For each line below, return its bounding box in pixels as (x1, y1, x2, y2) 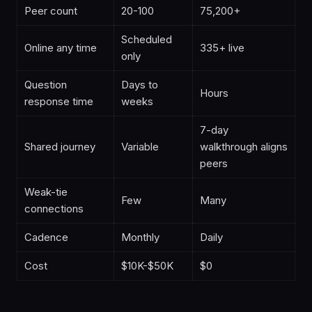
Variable (121, 140, 159, 153)
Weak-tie (24, 185, 68, 198)
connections (24, 202, 84, 215)
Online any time (24, 41, 97, 54)
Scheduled (121, 33, 172, 46)
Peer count (24, 4, 77, 17)
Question (24, 78, 67, 91)
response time (24, 95, 93, 108)
